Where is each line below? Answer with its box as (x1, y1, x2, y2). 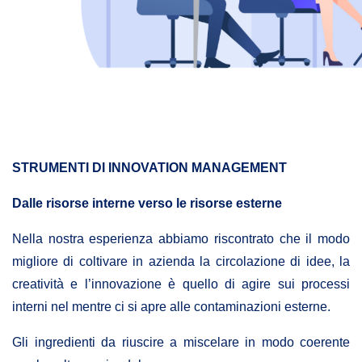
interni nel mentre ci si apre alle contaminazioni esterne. (12, 300, 330, 314)
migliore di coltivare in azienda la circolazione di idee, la (12, 255, 350, 269)
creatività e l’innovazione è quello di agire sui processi (12, 277, 350, 292)
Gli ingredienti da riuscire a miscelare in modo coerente (12, 335, 350, 350)
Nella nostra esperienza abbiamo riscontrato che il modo (12, 232, 350, 246)
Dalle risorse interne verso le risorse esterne (12, 196, 282, 211)
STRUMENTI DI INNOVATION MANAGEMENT (12, 161, 287, 175)
